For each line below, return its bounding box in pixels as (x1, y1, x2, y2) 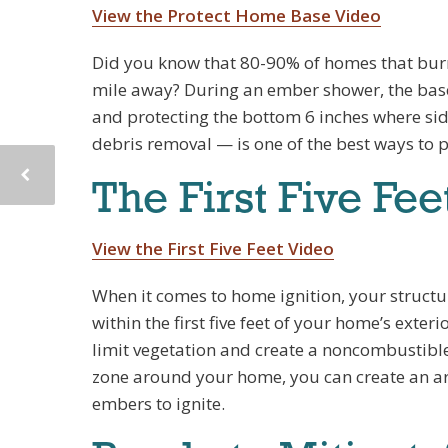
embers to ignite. (92, 392, 225, 415)
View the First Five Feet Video (92, 237, 334, 260)
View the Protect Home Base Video (92, 4, 381, 27)
